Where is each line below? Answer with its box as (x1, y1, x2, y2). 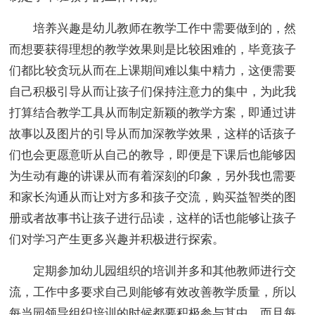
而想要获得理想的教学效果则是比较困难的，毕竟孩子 (9, 43, 297, 57)
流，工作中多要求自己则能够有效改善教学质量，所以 (9, 285, 297, 300)
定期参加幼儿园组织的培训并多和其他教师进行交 (9, 264, 297, 278)
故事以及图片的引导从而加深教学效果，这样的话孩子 (9, 127, 297, 141)
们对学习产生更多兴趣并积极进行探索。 (9, 233, 225, 247)
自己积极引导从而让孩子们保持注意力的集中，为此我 (9, 85, 297, 99)
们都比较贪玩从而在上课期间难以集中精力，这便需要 (9, 64, 297, 78)
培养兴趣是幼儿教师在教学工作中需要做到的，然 (9, 22, 297, 36)
